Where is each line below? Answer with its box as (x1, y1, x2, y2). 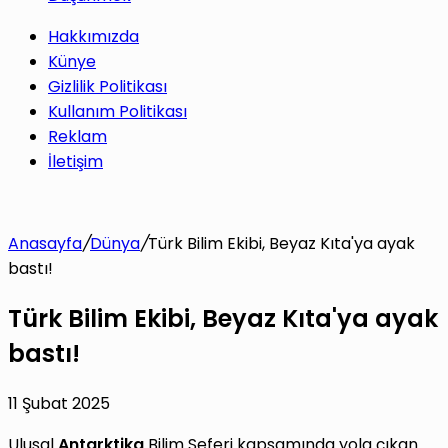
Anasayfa (8, 232, 82, 256)
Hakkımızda (48, 25, 139, 49)
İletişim (48, 150, 103, 174)
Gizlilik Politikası (48, 75, 167, 99)
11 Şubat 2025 (8, 392, 110, 416)
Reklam (48, 125, 107, 149)
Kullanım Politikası (48, 100, 187, 124)
